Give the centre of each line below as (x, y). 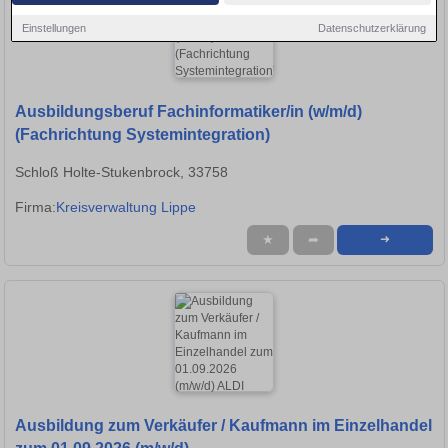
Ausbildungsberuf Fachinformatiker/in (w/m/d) (188, 112)
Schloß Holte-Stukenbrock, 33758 (121, 172)
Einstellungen (54, 27)
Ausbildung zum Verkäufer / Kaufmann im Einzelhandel (223, 426)
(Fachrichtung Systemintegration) (142, 135)
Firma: (35, 207)
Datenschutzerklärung (371, 27)
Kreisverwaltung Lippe (126, 207)
